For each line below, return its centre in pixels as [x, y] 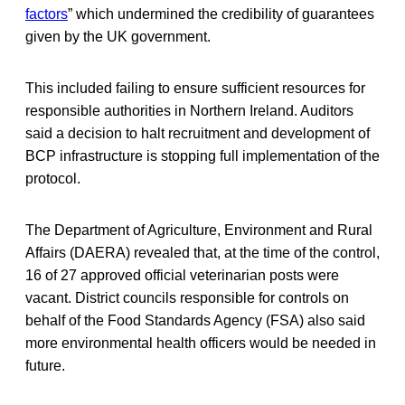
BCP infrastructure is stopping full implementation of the [202, 155]
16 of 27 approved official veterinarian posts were [182, 275]
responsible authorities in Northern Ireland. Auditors [189, 110]
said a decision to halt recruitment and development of [198, 133]
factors [47, 14]
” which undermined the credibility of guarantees [221, 14]
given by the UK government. [118, 36]
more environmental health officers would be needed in [201, 343]
